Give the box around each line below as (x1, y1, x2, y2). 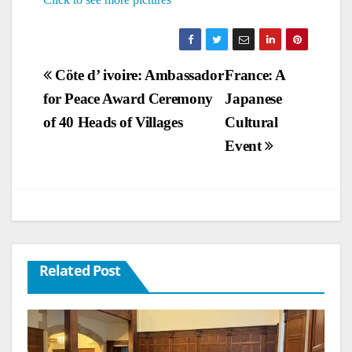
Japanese (225, 90, 282, 108)
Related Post (39, 261, 121, 280)
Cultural (225, 114, 278, 131)
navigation (42, 93, 144, 123)
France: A (225, 67, 286, 84)
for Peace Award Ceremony (43, 90, 213, 108)
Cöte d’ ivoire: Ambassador (51, 67, 224, 84)
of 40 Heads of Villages (43, 114, 183, 131)
